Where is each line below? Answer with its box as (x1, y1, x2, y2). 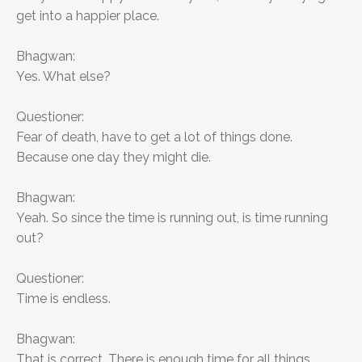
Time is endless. (16, 291, 111, 307)
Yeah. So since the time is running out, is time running (16, 210, 328, 226)
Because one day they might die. (16, 149, 211, 166)
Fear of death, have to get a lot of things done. (16, 129, 293, 145)
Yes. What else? (16, 69, 111, 85)
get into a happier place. (16, 8, 159, 24)
